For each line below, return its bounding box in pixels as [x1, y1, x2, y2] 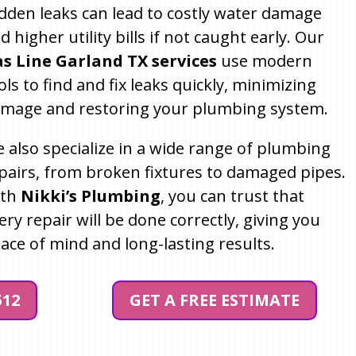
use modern [216, 49, 312, 72]
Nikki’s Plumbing [20, 184, 161, 207]
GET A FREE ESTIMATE [130, 289, 300, 311]
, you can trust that [160, 184, 304, 207]
